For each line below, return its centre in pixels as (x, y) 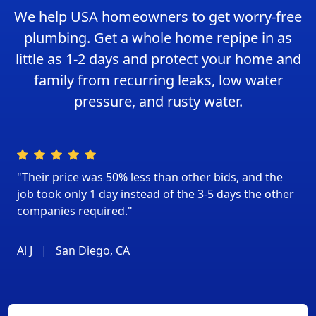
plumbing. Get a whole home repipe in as (158, 38)
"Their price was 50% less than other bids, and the (150, 177)
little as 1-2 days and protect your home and (158, 59)
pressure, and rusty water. (158, 102)
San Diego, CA (91, 251)
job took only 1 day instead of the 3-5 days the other (156, 194)
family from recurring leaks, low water (158, 80)
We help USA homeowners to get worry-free (158, 17)
